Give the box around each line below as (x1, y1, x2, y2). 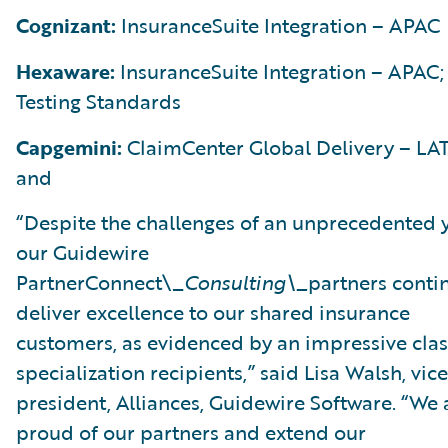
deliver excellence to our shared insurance (16, 297, 410, 327)
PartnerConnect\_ (16, 267, 184, 297)
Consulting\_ (184, 267, 308, 297)
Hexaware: (16, 56, 120, 86)
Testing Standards (16, 86, 181, 116)
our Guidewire (16, 237, 149, 267)
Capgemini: (16, 132, 127, 162)
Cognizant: (16, 10, 121, 40)
